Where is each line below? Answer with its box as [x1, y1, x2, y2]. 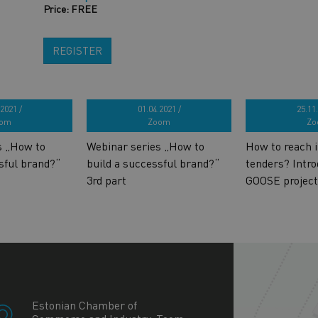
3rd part [87, 172, 126, 187]
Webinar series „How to [87, 138, 204, 153]
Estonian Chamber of [31, 297, 137, 312]
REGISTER [52, 43, 102, 57]
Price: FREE [43, 2, 97, 15]
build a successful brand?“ [87, 155, 219, 170]
